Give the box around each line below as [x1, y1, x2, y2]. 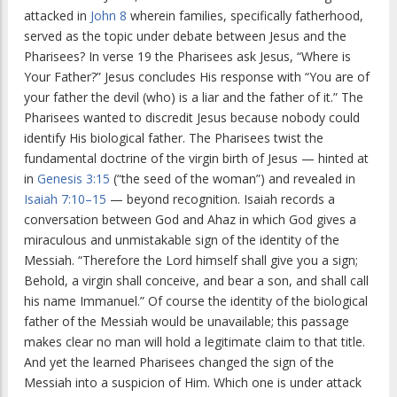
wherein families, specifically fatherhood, [127, 7, 363, 25]
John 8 [90, 7, 127, 25]
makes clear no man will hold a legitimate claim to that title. [24, 333, 365, 351]
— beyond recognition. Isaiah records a [106, 191, 335, 208]
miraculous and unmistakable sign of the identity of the [24, 231, 339, 249]
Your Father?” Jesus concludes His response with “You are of [24, 68, 370, 86]
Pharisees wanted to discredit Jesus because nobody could [24, 109, 360, 127]
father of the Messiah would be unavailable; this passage [24, 313, 349, 331]
